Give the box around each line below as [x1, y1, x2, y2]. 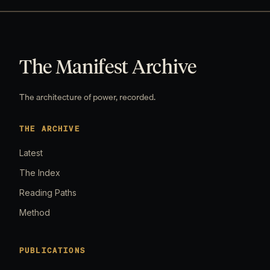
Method [19, 207, 50, 218]
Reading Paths [19, 187, 77, 198]
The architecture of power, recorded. [19, 90, 155, 104]
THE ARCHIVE [19, 124, 80, 133]
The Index [19, 168, 60, 178]
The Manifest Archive [19, 55, 196, 78]
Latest [19, 148, 43, 158]
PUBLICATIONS [19, 246, 86, 255]
